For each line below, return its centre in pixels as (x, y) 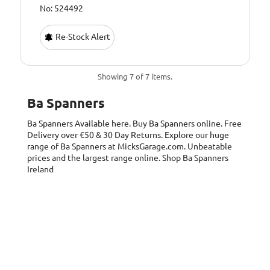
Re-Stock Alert (82, 36)
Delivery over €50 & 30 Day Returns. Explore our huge (128, 135)
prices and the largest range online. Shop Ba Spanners (128, 158)
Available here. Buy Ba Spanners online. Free (158, 124)
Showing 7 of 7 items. (135, 77)
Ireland (40, 170)
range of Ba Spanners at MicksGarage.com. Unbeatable (130, 147)
